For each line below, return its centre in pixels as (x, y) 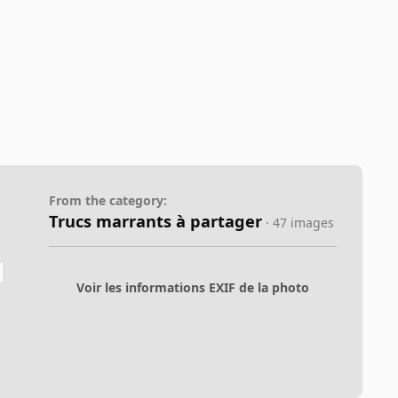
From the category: (107, 200)
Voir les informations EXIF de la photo (192, 287)
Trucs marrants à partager (155, 221)
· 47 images (299, 223)
